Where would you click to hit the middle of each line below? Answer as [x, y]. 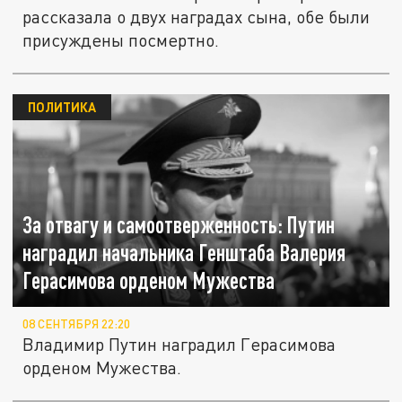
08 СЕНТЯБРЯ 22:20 [77, 324]
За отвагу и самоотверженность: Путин [179, 224]
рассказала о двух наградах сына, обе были [197, 17]
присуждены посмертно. [121, 40]
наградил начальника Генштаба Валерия [184, 252]
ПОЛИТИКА [61, 107]
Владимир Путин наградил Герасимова [179, 345]
